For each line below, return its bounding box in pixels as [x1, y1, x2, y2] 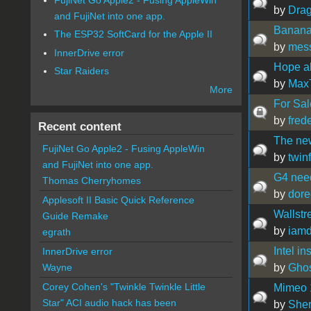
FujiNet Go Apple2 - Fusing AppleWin [42, 143, 205, 155]
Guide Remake [42, 210, 108, 222]
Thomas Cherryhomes [42, 175, 141, 187]
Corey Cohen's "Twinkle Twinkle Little [42, 281, 205, 293]
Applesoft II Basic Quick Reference [42, 194, 194, 206]
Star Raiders [54, 65, 110, 77]
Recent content [37, 119, 121, 134]
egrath [42, 226, 71, 238]
